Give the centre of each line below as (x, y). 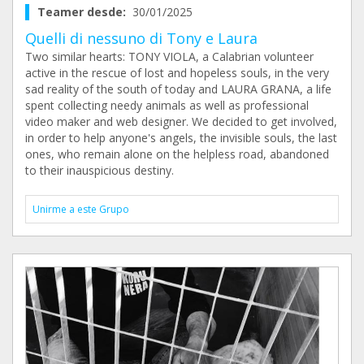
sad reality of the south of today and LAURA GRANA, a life (178, 89)
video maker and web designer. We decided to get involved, (181, 122)
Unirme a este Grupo (81, 210)
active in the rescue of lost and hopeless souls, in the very (177, 73)
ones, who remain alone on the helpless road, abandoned (177, 154)
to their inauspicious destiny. (100, 171)
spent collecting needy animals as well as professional (167, 106)
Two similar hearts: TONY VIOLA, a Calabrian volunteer (169, 57)
